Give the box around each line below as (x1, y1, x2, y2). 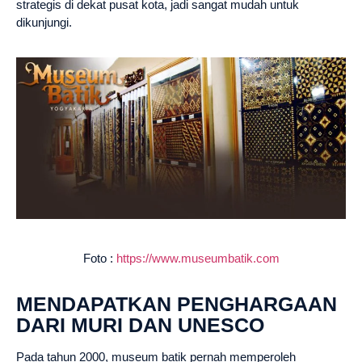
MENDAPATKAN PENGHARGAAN (16, 292, 337, 315)
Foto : (82, 250, 116, 265)
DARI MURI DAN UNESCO (16, 313, 264, 336)
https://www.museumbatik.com (116, 250, 280, 265)
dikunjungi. (16, 15, 72, 29)
